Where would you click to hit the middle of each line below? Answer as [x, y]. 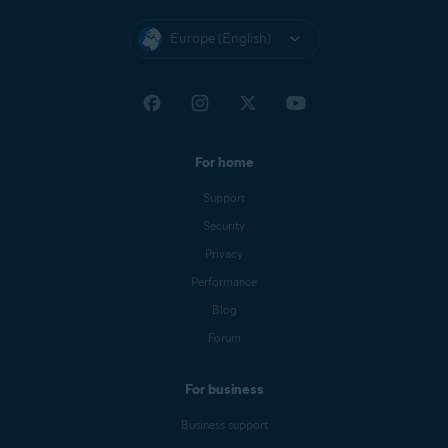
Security [224, 226]
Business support [224, 425]
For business [224, 390]
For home [224, 163]
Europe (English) [220, 39]
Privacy [224, 254]
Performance [224, 282]
